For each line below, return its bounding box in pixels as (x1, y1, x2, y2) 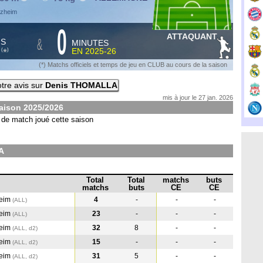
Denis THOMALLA (45, 80, 117, 90)
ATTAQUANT (167, 32, 217, 41)
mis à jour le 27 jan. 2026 (163, 94, 233, 101)
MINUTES (72, 38, 109, 48)
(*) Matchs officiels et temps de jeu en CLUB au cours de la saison (39, 61, 227, 68)
